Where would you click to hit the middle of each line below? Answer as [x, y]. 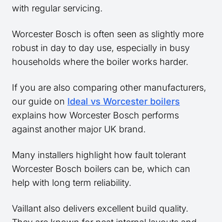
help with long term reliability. [72, 183]
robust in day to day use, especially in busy [101, 48]
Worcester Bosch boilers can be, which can [101, 169]
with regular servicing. [58, 8]
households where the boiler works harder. [100, 62]
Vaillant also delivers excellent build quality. [100, 209]
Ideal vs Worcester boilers [124, 102]
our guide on [40, 102]
